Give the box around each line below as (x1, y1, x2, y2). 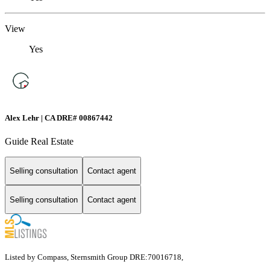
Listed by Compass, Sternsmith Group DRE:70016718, (5, 253, 183, 262)
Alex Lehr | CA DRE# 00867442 (5, 113, 113, 122)
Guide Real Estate (5, 136, 74, 146)
